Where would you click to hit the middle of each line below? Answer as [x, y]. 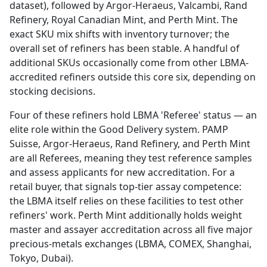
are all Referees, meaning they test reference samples [131, 158]
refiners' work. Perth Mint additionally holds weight [126, 215]
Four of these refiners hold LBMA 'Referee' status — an [133, 115]
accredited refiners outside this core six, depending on [133, 77]
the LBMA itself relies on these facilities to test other [127, 201]
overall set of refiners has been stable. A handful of [125, 48]
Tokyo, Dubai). [41, 258]
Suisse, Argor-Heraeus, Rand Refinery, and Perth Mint [130, 143]
